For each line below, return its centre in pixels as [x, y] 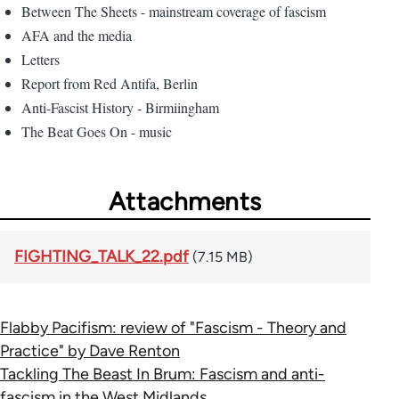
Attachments [185, 201]
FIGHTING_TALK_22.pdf [102, 256]
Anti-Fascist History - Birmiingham [120, 107]
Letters [41, 59]
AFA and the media [77, 35]
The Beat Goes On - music [97, 131]
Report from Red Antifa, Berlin [110, 83]
